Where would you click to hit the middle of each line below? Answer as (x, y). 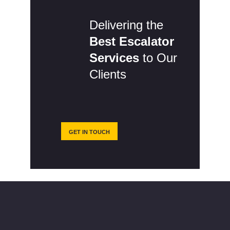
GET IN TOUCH (89, 132)
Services (114, 58)
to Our (158, 58)
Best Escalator (132, 42)
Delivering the (126, 25)
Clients (108, 74)
